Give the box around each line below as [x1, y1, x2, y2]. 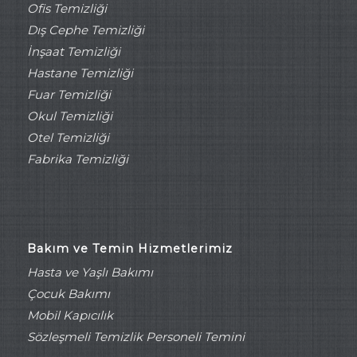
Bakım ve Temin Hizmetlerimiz [26, 241, 233, 257]
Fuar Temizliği [26, 87, 111, 103]
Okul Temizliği [26, 108, 112, 124]
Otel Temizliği [26, 130, 109, 146]
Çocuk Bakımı [26, 286, 110, 302]
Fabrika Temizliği [26, 151, 128, 167]
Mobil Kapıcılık [26, 308, 113, 324]
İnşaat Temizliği [26, 44, 120, 60]
